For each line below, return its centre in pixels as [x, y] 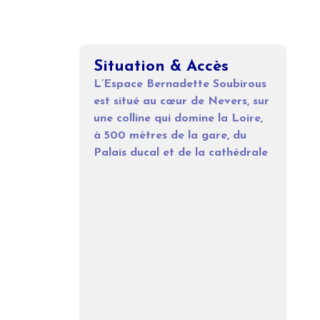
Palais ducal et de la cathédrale [180, 153]
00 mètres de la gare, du [178, 136]
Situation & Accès [161, 67]
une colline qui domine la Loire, [178, 119]
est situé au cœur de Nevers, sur [181, 102]
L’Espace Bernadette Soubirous [180, 85]
